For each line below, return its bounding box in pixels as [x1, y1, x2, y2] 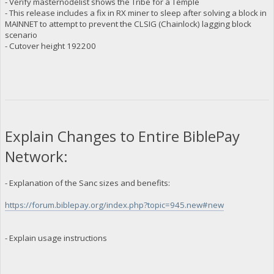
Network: [4, 146, 79, 167]
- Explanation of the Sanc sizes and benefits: [4, 177, 170, 189]
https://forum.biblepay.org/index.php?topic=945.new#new [4, 199, 224, 211]
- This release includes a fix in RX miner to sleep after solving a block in [4, 7, 267, 18]
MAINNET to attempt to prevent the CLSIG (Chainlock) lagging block [4, 18, 251, 29]
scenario [4, 29, 37, 40]
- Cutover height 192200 [4, 40, 96, 51]
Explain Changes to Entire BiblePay [4, 126, 240, 147]
